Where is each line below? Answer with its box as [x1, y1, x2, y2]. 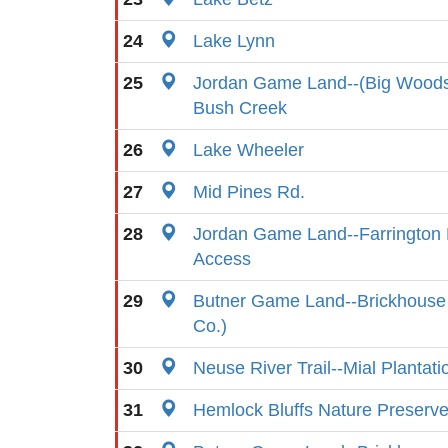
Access [193, 249, 251, 269]
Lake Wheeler [193, 140, 304, 160]
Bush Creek [193, 98, 287, 118]
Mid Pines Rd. [193, 182, 305, 202]
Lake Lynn [193, 31, 275, 51]
